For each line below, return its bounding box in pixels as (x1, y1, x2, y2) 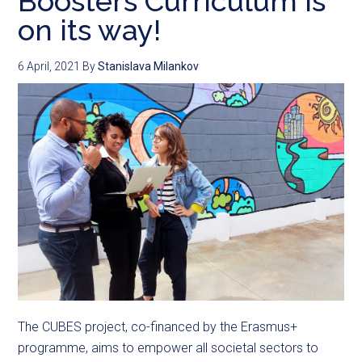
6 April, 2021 (18, 60, 81, 74)
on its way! (18, 13, 162, 48)
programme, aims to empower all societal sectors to (18, 340, 319, 356)
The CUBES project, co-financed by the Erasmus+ (18, 319, 298, 335)
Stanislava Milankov (98, 60, 200, 74)
